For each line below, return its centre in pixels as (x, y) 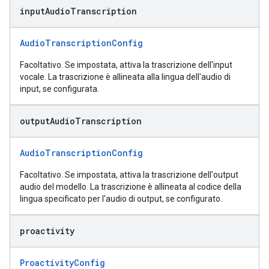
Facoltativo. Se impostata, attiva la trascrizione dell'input (126, 65)
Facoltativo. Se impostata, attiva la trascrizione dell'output (129, 175)
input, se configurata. (59, 89)
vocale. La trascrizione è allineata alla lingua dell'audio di (125, 77)
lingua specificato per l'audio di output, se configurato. (121, 199)
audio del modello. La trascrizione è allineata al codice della (131, 187)
